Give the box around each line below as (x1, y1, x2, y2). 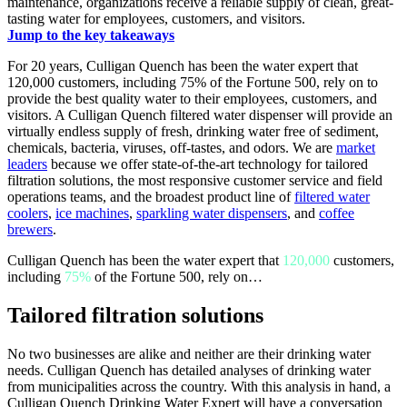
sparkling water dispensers (136, 204, 287, 221)
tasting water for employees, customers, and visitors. (7, 10, 305, 26)
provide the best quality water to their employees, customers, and (7, 90, 377, 106)
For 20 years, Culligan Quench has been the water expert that (7, 57, 358, 74)
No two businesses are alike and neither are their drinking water (7, 345, 371, 362)
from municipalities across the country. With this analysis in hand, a (7, 378, 391, 394)
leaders (7, 155, 47, 172)
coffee (319, 204, 354, 221)
